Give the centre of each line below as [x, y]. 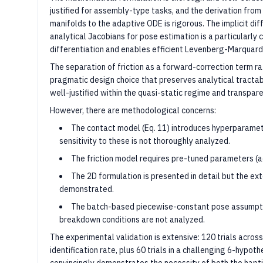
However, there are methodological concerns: [133, 110]
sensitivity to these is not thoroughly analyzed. [145, 141]
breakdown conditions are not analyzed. [132, 220]
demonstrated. [87, 189]
